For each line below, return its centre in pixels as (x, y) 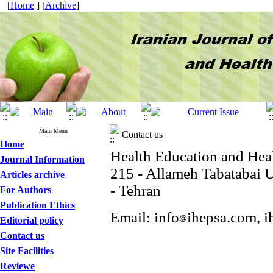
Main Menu (53, 131)
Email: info (145, 217)
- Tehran (136, 190)
